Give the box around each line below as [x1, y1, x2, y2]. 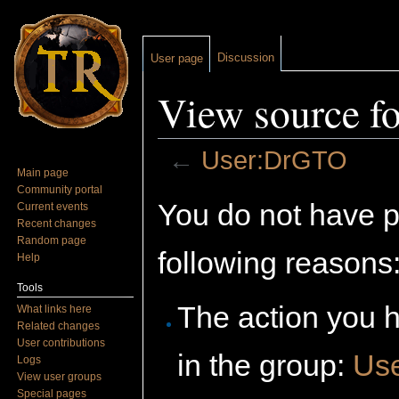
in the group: [177, 347, 354, 382]
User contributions [17, 336, 106, 349]
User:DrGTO [200, 146, 347, 175]
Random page [17, 233, 87, 247]
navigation [210, 175, 268, 191]
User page [151, 52, 203, 65]
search [275, 175, 313, 191]
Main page [17, 166, 69, 179]
